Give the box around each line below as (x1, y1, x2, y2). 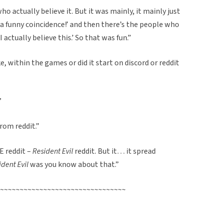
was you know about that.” (28, 159, 119, 170)
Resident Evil (32, 145, 73, 157)
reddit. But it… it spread (73, 145, 156, 157)
